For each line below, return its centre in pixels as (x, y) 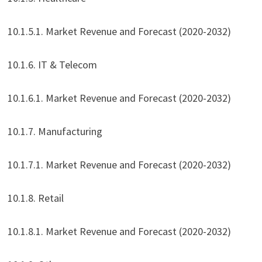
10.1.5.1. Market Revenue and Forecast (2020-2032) (119, 32)
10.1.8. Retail (35, 198)
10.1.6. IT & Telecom (52, 65)
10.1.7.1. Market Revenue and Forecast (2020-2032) (119, 165)
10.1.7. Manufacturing (55, 132)
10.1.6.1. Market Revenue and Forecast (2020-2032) (119, 98)
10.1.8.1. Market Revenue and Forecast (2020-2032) (119, 232)
